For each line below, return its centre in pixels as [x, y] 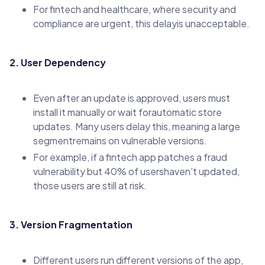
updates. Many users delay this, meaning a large [137, 126]
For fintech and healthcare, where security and [135, 9]
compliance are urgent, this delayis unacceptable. [141, 23]
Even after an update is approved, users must [132, 98]
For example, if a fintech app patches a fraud [130, 157]
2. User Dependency [58, 62]
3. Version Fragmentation [71, 224]
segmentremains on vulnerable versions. [120, 140]
